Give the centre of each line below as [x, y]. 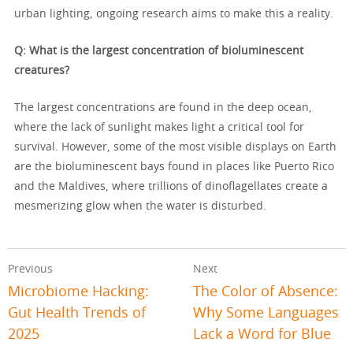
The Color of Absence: [266, 293]
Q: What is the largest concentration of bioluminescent [159, 52]
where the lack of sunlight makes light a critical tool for [159, 128]
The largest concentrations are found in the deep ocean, [163, 108]
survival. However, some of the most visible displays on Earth [175, 148]
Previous [30, 270]
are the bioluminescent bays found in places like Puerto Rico [174, 167]
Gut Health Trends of [77, 314]
